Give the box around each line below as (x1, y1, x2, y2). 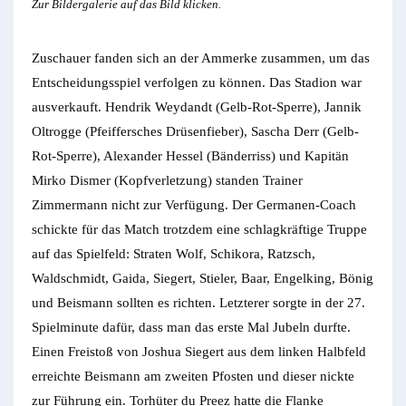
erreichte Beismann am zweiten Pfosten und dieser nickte (32, 368, 354, 383)
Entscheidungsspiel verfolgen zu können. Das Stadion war (32, 74, 362, 90)
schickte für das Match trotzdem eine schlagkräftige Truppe (32, 221, 367, 237)
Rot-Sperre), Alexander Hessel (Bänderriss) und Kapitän (32, 148, 349, 163)
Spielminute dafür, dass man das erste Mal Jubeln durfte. (32, 319, 351, 334)
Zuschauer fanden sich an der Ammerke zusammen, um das (32, 50, 370, 65)
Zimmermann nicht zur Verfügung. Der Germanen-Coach (32, 197, 356, 212)
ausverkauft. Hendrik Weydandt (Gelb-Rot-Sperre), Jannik (32, 99, 362, 114)
